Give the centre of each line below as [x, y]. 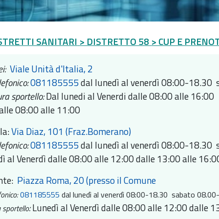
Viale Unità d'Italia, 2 [53, 69]
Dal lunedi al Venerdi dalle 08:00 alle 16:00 [130, 96]
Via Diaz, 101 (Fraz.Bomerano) [72, 131]
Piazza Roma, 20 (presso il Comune [87, 180]
